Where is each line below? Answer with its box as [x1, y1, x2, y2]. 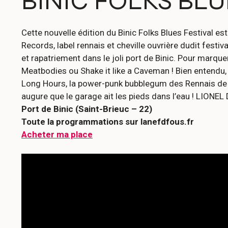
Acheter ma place [21, 129, 93, 139]
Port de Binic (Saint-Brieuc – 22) [21, 103, 152, 114]
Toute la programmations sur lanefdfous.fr [21, 116, 194, 127]
